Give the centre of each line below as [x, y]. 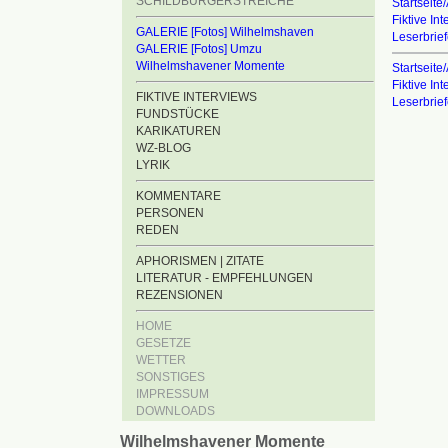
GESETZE [163, 343]
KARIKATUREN [178, 131]
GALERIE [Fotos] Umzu [199, 49]
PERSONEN [170, 213]
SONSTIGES [170, 377]
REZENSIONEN [179, 295]
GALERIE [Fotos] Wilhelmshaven [225, 32]
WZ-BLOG [163, 148]
